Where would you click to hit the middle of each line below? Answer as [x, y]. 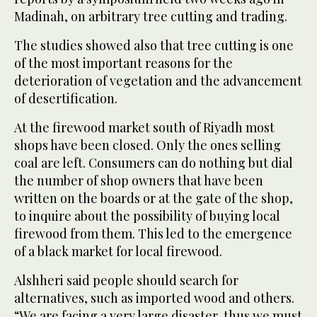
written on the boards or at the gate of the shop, [154, 198]
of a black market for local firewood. [118, 252]
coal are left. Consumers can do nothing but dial [154, 163]
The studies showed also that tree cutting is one [154, 46]
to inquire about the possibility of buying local [147, 216]
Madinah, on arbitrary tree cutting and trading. [151, 17]
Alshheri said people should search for [126, 281]
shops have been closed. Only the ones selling [148, 145]
